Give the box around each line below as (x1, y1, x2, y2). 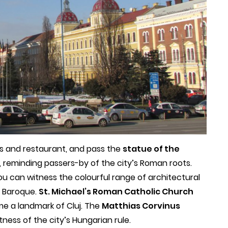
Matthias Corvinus (102, 199, 180, 212)
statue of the (123, 142, 180, 155)
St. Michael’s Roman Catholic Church (39, 185, 193, 197)
